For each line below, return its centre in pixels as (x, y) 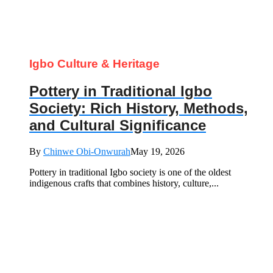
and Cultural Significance (118, 126)
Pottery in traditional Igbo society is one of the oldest (130, 172)
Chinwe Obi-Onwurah (87, 152)
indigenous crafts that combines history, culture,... (124, 183)
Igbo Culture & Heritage (94, 64)
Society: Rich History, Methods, (139, 108)
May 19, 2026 (158, 152)
